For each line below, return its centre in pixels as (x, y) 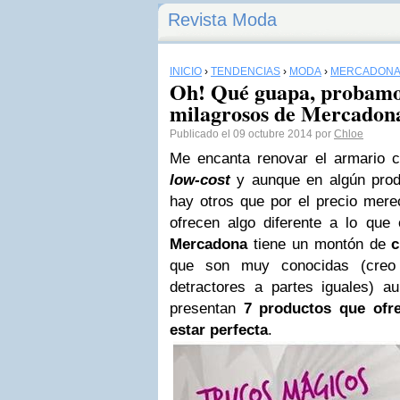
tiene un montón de (320, 244)
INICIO (186, 71)
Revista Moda (222, 20)
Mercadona (208, 244)
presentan (207, 308)
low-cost (200, 180)
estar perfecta (219, 330)
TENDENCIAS (246, 71)
